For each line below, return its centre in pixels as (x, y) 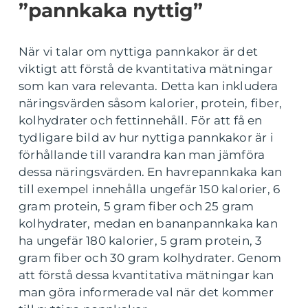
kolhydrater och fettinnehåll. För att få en (141, 121)
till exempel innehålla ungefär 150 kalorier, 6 (150, 189)
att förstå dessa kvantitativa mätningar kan (146, 275)
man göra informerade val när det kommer (146, 293)
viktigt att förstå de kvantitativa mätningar (146, 69)
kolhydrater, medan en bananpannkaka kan (148, 224)
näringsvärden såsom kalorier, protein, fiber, (151, 103)
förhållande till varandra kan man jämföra (142, 155)
